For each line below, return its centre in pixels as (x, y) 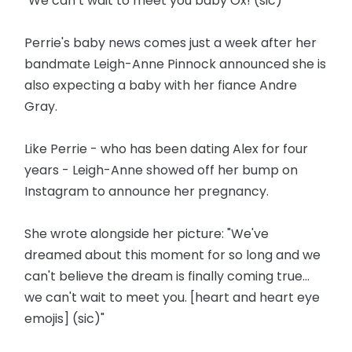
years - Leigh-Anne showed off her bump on (161, 170)
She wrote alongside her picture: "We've (147, 234)
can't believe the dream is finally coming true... (167, 276)
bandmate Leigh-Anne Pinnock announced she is (176, 64)
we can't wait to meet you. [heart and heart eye (172, 297)
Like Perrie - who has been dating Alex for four (167, 149)
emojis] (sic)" (65, 319)
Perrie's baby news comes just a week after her (171, 43)
